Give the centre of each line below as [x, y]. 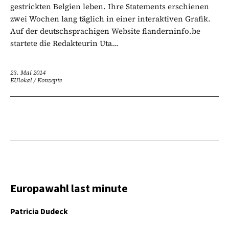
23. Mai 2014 [28, 72]
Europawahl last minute [69, 188]
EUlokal [21, 80]
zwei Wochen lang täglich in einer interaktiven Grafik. [110, 18]
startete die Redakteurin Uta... [64, 43]
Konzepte [50, 80]
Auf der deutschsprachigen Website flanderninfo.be [105, 31]
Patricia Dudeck [39, 211]
